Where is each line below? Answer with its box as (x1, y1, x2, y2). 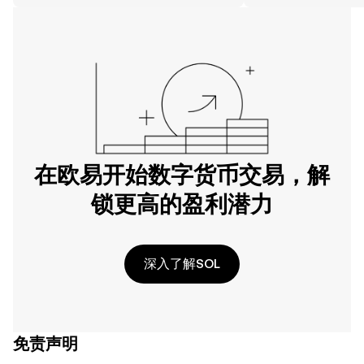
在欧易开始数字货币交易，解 (34, 162, 330, 188)
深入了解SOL (144, 256, 220, 271)
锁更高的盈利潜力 (91, 191, 273, 217)
